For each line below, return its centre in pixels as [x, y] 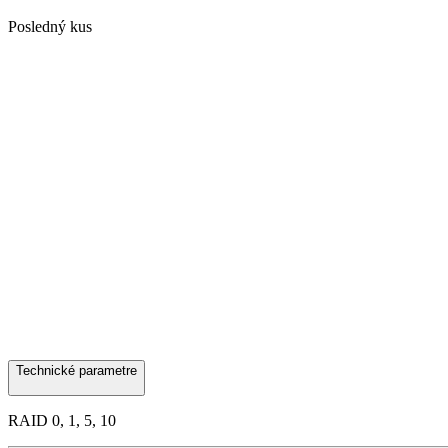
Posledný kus [50, 26]
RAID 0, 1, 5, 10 [62, 420]
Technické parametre [76, 370]
